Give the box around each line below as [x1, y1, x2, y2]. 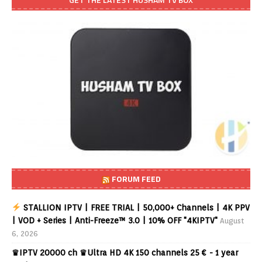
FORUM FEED [111, 173, 161, 185]
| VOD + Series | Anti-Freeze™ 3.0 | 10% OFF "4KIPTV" [12, 216, 218, 226]
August [220, 216, 244, 226]
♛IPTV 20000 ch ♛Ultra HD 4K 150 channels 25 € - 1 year [12, 248, 238, 258]
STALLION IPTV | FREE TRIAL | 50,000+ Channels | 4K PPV [20, 203, 250, 213]
